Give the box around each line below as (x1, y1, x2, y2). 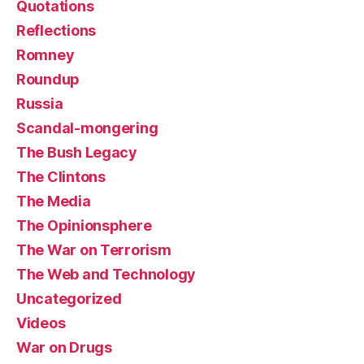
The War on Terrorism (16, 241, 171, 259)
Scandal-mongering (16, 119, 158, 137)
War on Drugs (16, 339, 112, 357)
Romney (16, 46, 75, 64)
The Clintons (16, 168, 106, 186)
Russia (16, 95, 63, 113)
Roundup (16, 71, 80, 89)
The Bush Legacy (16, 144, 137, 162)
